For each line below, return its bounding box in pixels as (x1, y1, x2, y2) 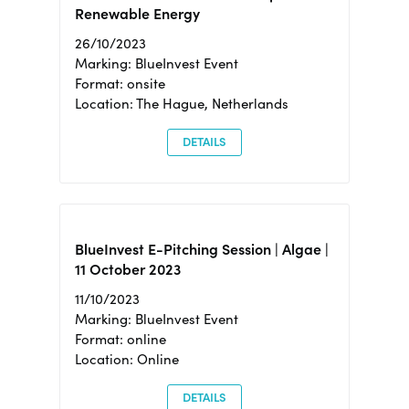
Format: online (74, 330, 166, 348)
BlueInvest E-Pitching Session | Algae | (74, 239, 329, 258)
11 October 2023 (74, 259, 181, 278)
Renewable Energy (74, 4, 200, 23)
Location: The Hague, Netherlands (74, 94, 288, 112)
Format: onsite (74, 74, 165, 92)
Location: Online (74, 350, 179, 368)
